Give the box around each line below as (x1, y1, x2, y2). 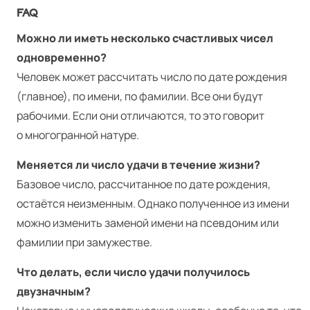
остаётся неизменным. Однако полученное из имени (17, 196, 289, 212)
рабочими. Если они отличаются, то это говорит (17, 108, 264, 124)
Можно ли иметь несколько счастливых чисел (17, 30, 273, 46)
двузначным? (17, 284, 91, 300)
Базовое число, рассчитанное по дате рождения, (17, 176, 271, 192)
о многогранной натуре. (17, 127, 139, 143)
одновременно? (17, 50, 107, 66)
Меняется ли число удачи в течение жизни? (17, 157, 260, 173)
